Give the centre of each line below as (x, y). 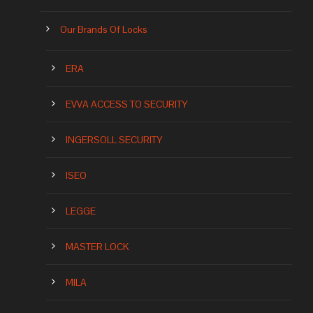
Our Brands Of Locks (104, 30)
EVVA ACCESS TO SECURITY (126, 104)
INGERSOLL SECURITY (114, 140)
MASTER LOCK (97, 247)
